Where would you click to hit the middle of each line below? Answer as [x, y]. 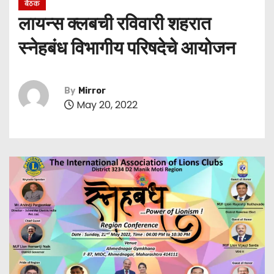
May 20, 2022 [106, 105]
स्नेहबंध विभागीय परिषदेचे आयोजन [127, 48]
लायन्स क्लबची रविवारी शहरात [115, 24]
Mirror [92, 91]
